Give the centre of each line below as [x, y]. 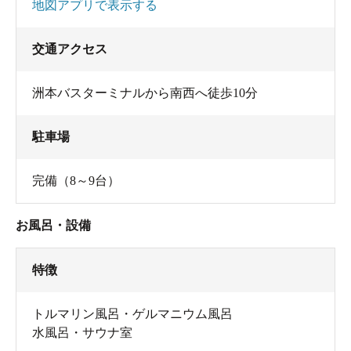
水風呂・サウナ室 [82, 332]
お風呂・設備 [53, 225]
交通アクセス [70, 49]
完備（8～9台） [76, 180]
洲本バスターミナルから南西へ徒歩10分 [145, 92]
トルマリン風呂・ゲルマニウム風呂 [132, 313]
